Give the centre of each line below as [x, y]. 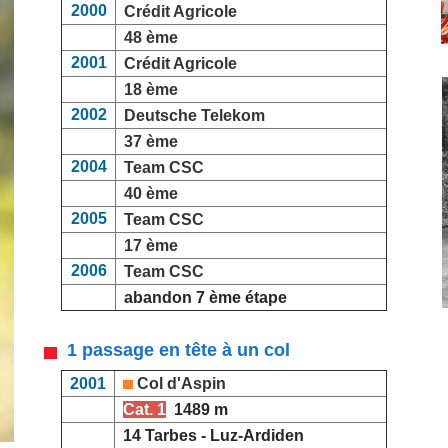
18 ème [151, 89]
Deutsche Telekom [194, 115]
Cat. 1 [144, 409]
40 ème [151, 193]
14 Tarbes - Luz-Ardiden [209, 435]
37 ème [151, 141]
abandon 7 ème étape [201, 297]
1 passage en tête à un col [173, 350]
